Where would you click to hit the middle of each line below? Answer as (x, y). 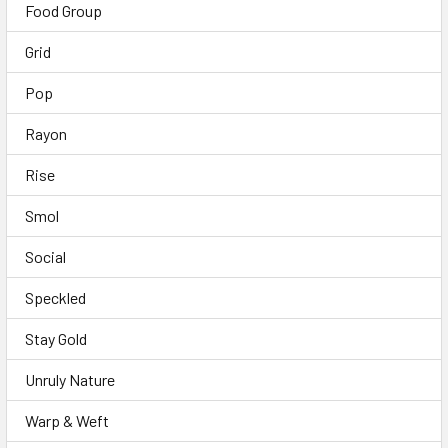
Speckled (55, 297)
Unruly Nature (70, 379)
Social (45, 256)
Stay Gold (56, 338)
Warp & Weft (67, 420)
